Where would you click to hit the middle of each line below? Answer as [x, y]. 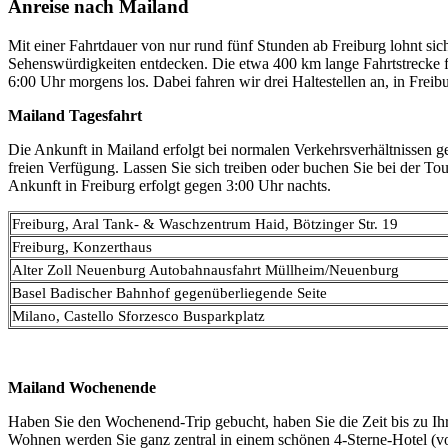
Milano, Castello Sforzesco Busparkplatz [138, 316]
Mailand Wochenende [82, 388]
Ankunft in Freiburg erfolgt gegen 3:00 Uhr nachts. [169, 186]
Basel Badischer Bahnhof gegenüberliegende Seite [169, 293]
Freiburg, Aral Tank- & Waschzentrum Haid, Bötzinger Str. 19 [205, 224]
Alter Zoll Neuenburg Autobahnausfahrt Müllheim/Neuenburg [205, 270]
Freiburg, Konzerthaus [82, 247]
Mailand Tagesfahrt [75, 116]
